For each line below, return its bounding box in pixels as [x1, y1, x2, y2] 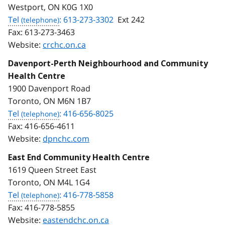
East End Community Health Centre [8, 152, 150, 162]
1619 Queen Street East [8, 164, 96, 175]
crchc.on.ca [43, 39, 86, 50]
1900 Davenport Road [8, 82, 90, 94]
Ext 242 [114, 14, 149, 25]
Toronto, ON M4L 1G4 [8, 176, 90, 188]
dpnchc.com [43, 133, 89, 144]
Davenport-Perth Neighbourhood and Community [8, 58, 208, 68]
